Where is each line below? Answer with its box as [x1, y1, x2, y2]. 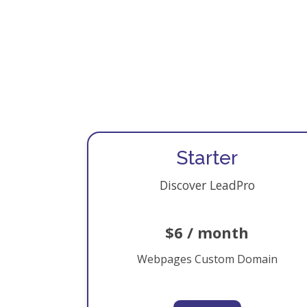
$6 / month [165, 222, 249, 243]
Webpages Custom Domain [136, 251, 278, 267]
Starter [176, 147, 238, 169]
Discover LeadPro [159, 177, 255, 193]
